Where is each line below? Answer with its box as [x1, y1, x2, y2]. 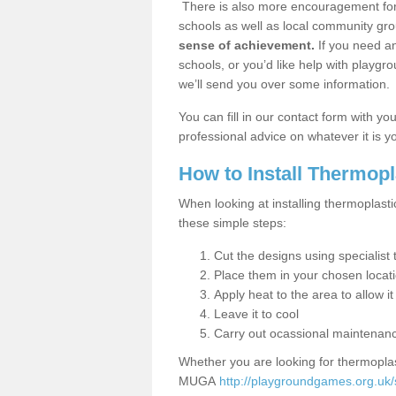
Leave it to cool [214, 307, 299, 321]
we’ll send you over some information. [179, 77, 390, 91]
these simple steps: [179, 216, 286, 230]
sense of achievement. [179, 38, 315, 52]
